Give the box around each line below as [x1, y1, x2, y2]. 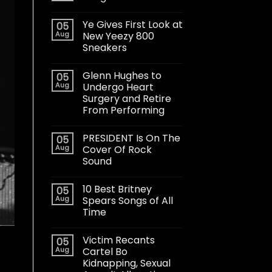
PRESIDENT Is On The [82, 131, 180, 145]
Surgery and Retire [82, 91, 171, 106]
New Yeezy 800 [82, 29, 154, 43]
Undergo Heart [82, 80, 154, 94]
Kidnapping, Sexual [82, 256, 171, 270]
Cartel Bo [82, 244, 127, 259]
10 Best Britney [82, 182, 152, 196]
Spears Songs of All [82, 193, 173, 208]
